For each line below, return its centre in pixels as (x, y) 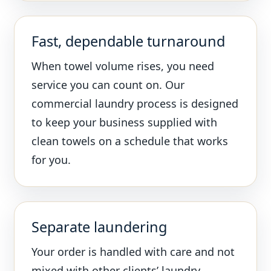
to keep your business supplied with (125, 122)
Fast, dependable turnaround (129, 41)
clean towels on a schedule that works (130, 141)
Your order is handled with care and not (133, 252)
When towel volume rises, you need (123, 66)
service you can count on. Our (108, 85)
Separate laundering (100, 227)
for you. (51, 160)
